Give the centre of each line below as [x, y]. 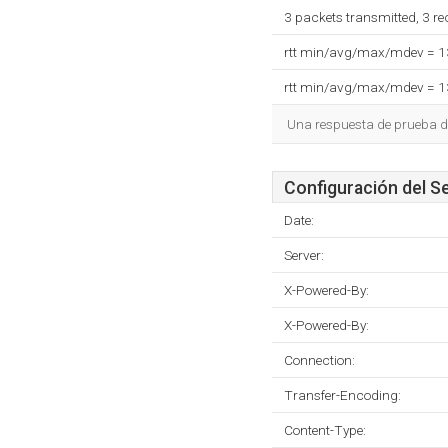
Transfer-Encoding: [342, 395]
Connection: [319, 360]
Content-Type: [325, 430]
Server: [304, 255]
